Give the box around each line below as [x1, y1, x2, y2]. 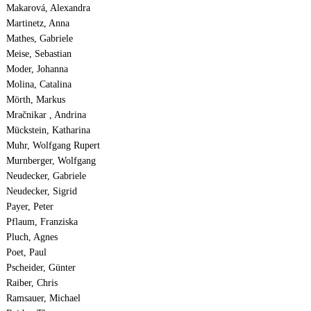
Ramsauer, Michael [6, 293, 81, 304]
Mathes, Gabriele [6, 33, 73, 44]
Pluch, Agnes [6, 232, 58, 243]
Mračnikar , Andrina [6, 110, 86, 121]
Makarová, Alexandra [6, 3, 90, 14]
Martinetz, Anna [6, 18, 69, 29]
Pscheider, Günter [6, 262, 76, 274]
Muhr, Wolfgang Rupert [6, 140, 100, 151]
